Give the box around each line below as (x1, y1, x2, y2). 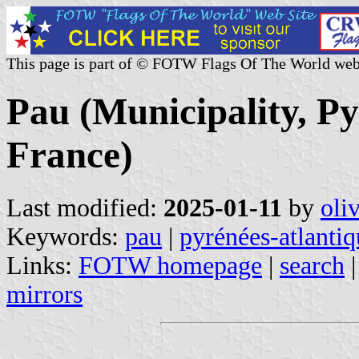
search (280, 251, 345, 280)
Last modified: (6, 193, 163, 222)
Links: (6, 251, 79, 280)
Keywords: (6, 222, 125, 251)
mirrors (6, 280, 83, 309)
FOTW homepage (79, 251, 262, 280)
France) (6, 134, 133, 176)
